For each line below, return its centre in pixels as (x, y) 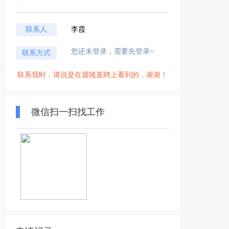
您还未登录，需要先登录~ (112, 51)
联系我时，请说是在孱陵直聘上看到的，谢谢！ (93, 75)
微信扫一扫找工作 (68, 112)
